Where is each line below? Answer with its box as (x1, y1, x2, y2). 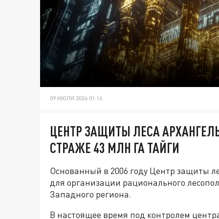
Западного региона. (50, 189, 131, 200)
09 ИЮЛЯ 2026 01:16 (50, 94, 102, 102)
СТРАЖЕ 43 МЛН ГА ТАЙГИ (50, 139, 179, 156)
